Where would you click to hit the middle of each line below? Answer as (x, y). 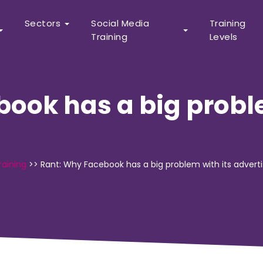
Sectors (43, 23)
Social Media (120, 23)
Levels (223, 37)
